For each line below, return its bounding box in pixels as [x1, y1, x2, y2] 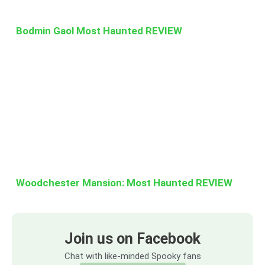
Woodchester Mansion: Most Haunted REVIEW [16, 176, 232, 189]
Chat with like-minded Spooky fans [64, 250, 201, 261]
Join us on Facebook [64, 230, 201, 247]
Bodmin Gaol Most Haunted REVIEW [16, 24, 182, 37]
